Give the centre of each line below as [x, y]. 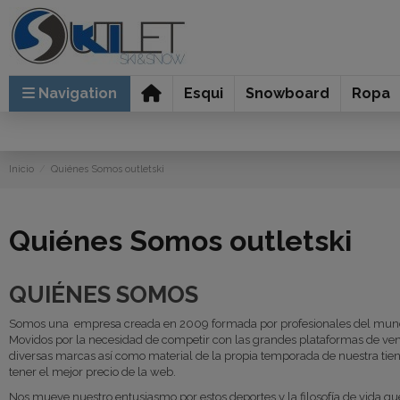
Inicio [21, 169]
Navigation [77, 93]
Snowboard [287, 93]
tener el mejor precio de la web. [92, 371]
